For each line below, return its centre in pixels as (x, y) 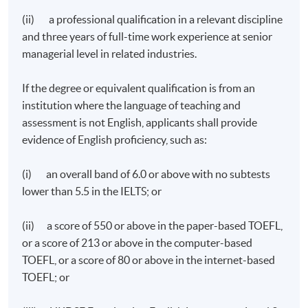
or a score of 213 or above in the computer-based (137, 243)
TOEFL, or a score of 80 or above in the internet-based (149, 260)
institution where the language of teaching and (132, 106)
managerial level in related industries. (110, 54)
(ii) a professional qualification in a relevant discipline (153, 20)
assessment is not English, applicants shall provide (140, 123)
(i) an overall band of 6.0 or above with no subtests (146, 174)
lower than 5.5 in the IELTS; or (92, 191)
